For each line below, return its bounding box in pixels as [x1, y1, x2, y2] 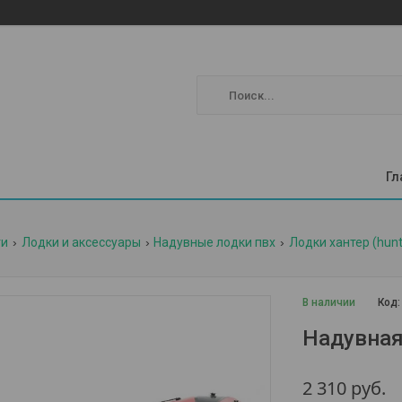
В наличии [302, 296, 356, 309]
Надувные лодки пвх [153, 235, 276, 249]
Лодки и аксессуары [21, 235, 141, 249]
